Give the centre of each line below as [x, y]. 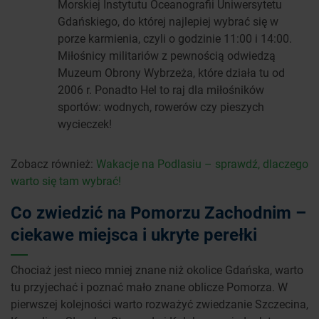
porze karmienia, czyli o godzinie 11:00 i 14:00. [175, 38]
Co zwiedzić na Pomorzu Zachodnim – [158, 213]
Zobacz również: [53, 164]
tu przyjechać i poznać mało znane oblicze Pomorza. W [149, 287]
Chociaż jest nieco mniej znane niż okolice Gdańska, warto [157, 270]
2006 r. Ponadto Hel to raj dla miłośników [161, 90]
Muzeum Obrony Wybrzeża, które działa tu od [171, 73]
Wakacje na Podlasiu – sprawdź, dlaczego [202, 164]
